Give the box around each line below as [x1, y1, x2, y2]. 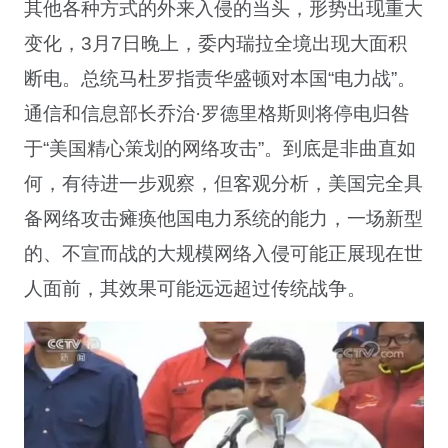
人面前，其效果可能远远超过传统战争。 [24, 277, 367, 299]
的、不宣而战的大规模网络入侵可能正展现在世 [24, 242, 424, 264]
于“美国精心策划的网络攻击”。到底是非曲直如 [24, 137, 417, 159]
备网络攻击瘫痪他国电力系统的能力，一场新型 [24, 207, 424, 229]
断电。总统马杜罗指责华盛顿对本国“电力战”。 [24, 67, 417, 89]
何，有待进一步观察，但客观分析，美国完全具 [24, 172, 424, 194]
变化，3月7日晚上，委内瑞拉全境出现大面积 [24, 32, 408, 54]
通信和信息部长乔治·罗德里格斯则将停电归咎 [24, 102, 411, 124]
